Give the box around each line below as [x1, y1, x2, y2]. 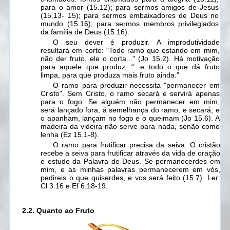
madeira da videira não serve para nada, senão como [41, 122, 220, 131]
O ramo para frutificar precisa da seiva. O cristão [53, 141, 220, 149]
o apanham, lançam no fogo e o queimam [41, 114, 179, 123]
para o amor [41, 3, 84, 12]
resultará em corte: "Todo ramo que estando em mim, [41, 46, 220, 55]
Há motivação [170, 54, 220, 63]
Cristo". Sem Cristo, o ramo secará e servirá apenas [41, 89, 220, 98]
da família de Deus [41, 28, 104, 36]
